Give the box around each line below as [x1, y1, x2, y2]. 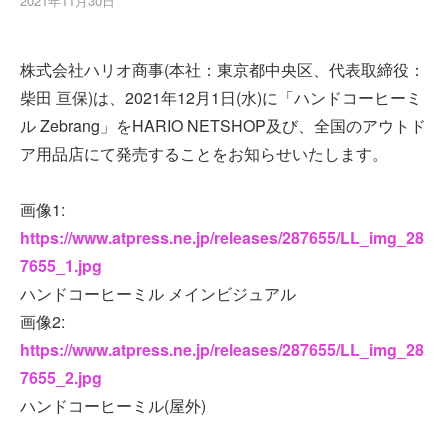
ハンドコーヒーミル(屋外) [20, 394, 206, 418]
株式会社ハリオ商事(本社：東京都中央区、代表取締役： [20, 58, 425, 82]
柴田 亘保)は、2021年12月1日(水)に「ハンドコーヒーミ [20, 86, 422, 110]
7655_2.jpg [20, 366, 102, 390]
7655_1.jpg [20, 254, 102, 278]
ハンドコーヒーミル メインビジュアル [20, 282, 296, 306]
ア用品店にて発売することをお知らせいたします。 [20, 142, 388, 166]
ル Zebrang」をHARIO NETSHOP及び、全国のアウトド [20, 114, 426, 138]
